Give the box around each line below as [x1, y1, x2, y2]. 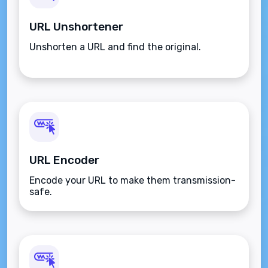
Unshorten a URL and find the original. [29, 41, 201, 53]
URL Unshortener [29, 20, 123, 33]
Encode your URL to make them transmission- [29, 175, 236, 186]
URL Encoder [29, 153, 99, 167]
